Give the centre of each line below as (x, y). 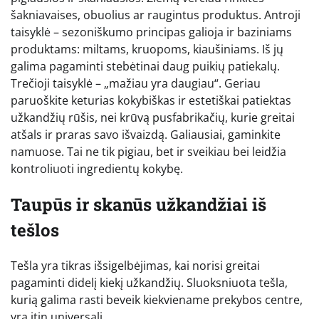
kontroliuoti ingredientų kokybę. (97, 168)
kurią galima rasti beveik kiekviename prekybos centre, (157, 299)
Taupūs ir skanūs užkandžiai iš (138, 204)
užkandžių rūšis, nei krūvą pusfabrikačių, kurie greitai (153, 117)
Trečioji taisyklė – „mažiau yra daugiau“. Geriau (136, 83)
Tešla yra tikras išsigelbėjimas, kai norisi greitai (135, 265)
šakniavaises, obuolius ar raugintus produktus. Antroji (156, 15)
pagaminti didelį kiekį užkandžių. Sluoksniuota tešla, (149, 282)
